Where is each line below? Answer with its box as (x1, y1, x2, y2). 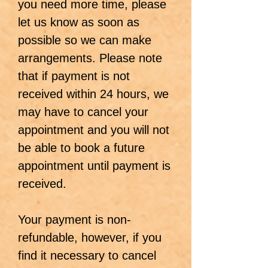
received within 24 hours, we (18, 87, 169, 100)
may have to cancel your (18, 105, 148, 118)
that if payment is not (18, 69, 130, 83)
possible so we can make (18, 33, 151, 47)
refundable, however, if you (18, 231, 162, 244)
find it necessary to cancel (18, 249, 156, 262)
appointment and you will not (18, 123, 169, 136)
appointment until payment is (18, 159, 170, 172)
